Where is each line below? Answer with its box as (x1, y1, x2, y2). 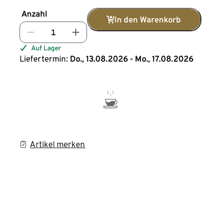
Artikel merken (30, 139, 86, 149)
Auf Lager (31, 44, 62, 52)
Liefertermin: (20, 54, 68, 64)
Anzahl (22, 9, 48, 19)
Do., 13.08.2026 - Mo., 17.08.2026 (70, 54, 194, 64)
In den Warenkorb (114, 15, 181, 24)
